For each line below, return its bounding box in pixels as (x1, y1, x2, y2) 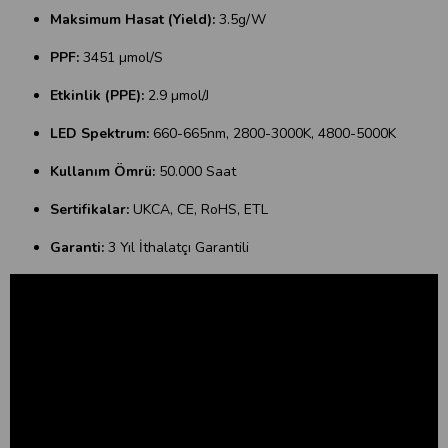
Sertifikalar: (50, 200, 133, 219)
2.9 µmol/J (148, 86, 209, 105)
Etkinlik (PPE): (50, 86, 148, 105)
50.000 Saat (155, 162, 236, 181)
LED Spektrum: (50, 124, 149, 143)
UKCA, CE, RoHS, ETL (133, 200, 268, 219)
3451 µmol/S (83, 48, 163, 67)
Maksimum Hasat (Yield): (50, 10, 215, 29)
